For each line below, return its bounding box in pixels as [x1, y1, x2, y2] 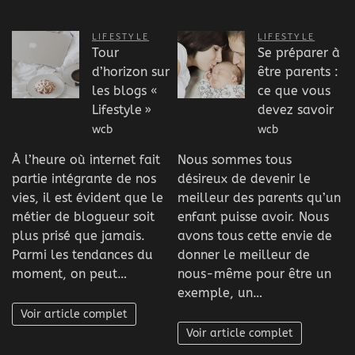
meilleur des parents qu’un [177, 190, 341, 206]
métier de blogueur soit [12, 209, 155, 225]
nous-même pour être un [177, 266, 331, 282]
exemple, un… [177, 285, 262, 301]
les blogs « [92, 82, 160, 98]
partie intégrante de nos [12, 171, 156, 187]
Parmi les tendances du [12, 247, 153, 263]
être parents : [258, 63, 338, 79]
